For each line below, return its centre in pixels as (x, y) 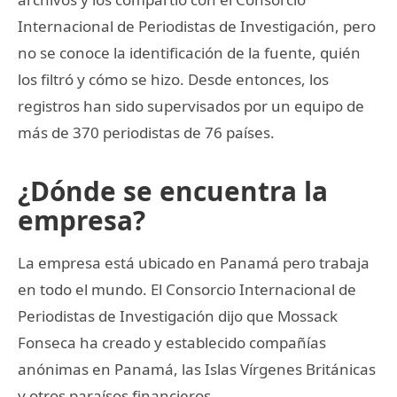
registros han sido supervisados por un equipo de (191, 105)
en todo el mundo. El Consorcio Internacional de (187, 289)
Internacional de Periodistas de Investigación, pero (197, 26)
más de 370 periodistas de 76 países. (146, 132)
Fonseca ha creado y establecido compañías (172, 342)
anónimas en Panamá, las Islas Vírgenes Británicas (197, 369)
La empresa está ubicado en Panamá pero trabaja (194, 262)
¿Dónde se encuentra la (173, 191)
